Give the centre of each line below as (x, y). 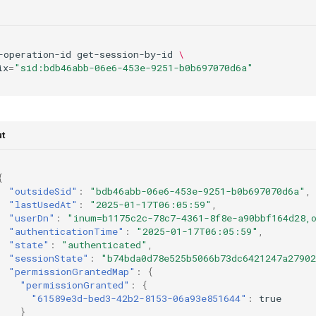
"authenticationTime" (66, 231)
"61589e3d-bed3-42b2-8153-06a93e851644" (139, 298)
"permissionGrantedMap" (72, 271)
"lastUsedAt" (43, 204)
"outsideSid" (43, 191)
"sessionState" (49, 258)
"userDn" (32, 218)
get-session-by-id (125, 54)
